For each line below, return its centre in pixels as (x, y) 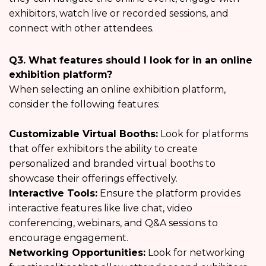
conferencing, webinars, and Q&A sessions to (113, 223)
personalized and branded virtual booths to (112, 164)
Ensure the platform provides (169, 194)
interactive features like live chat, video (101, 208)
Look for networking (195, 253)
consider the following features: (84, 104)
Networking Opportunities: (77, 253)
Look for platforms (203, 134)
